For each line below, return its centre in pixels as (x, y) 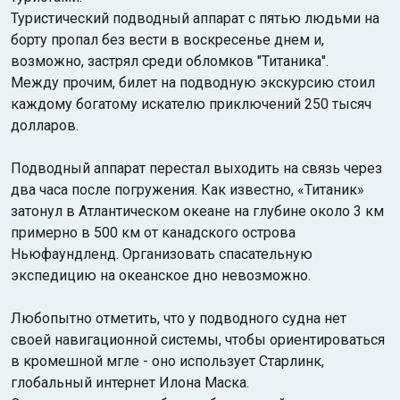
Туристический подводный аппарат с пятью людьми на (195, 18)
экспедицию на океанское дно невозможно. (161, 275)
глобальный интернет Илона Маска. (130, 383)
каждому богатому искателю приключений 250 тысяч (191, 104)
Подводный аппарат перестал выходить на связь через (196, 168)
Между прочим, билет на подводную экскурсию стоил (193, 83)
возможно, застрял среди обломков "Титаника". (170, 61)
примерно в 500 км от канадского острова (153, 233)
